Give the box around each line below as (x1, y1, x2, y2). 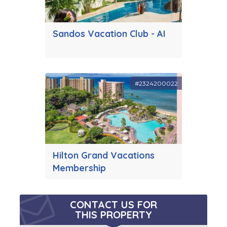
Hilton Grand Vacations (53, 149, 155, 162)
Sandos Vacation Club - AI (53, 28, 166, 40)
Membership (53, 162, 106, 174)
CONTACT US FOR (70, 198, 157, 211)
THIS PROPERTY (75, 208, 152, 221)
